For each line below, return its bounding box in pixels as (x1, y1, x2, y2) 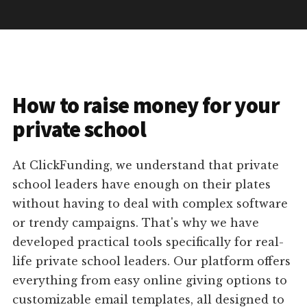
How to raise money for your (12, 92, 280, 120)
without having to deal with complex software (12, 197, 288, 211)
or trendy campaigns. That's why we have (12, 216, 260, 230)
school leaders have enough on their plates (12, 177, 271, 192)
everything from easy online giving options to (12, 273, 288, 288)
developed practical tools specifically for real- (12, 235, 284, 249)
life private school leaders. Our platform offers (12, 254, 291, 269)
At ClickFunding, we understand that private (12, 158, 280, 173)
